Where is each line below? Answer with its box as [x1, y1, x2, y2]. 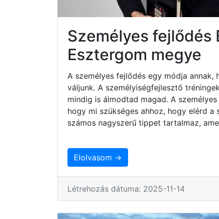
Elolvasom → [74, 152, 122, 162]
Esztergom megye [67, 44, 201, 64]
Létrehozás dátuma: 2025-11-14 [67, 183, 185, 194]
